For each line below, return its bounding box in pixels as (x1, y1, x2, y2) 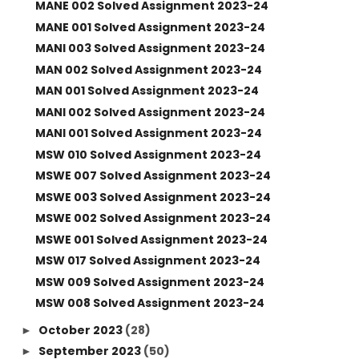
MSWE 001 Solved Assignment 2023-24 (34, 231, 268, 248)
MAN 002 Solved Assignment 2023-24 (34, 61, 262, 78)
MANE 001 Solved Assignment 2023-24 (34, 18, 265, 35)
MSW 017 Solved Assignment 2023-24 (34, 252, 260, 268)
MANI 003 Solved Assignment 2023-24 (34, 40, 265, 56)
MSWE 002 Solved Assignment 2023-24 (34, 210, 271, 226)
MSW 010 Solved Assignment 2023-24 (34, 146, 261, 163)
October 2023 (38, 321, 125, 338)
